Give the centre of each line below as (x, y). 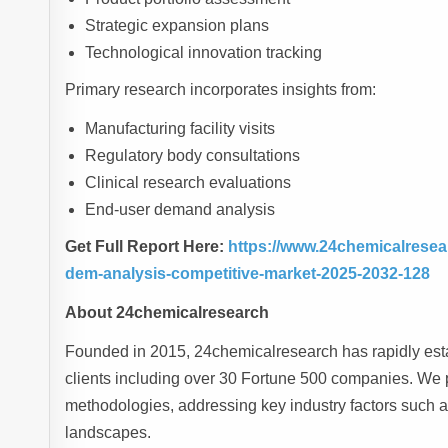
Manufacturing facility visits (180, 129)
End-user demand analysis (180, 210)
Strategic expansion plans (177, 26)
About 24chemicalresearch (167, 313)
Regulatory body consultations (193, 156)
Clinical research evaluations (188, 183)
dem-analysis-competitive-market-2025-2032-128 (248, 274)
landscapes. (108, 433)
